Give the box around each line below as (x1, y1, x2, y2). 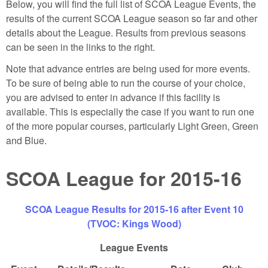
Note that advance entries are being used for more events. (6, 62, 250, 76)
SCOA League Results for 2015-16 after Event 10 (25, 202, 243, 216)
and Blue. (6, 133, 47, 148)
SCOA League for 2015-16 (6, 164, 242, 192)
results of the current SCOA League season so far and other (6, 11, 257, 25)
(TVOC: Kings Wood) (87, 216, 181, 230)
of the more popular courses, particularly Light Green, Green (6, 119, 258, 133)
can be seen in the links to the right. (6, 39, 155, 54)
